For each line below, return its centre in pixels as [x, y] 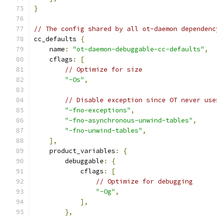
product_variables [75, 151]
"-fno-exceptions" [98, 110]
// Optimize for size [104, 70]
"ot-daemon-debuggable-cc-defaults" [139, 49]
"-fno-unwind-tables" [104, 131]
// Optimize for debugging [144, 181]
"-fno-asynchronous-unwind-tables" [129, 120]
